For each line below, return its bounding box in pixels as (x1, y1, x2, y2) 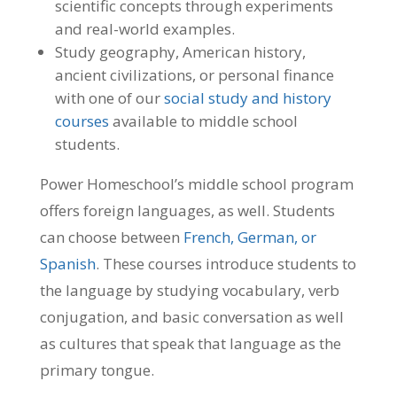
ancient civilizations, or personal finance (54, 65, 334, 86)
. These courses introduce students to (95, 253, 356, 275)
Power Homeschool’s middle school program (39, 174, 354, 195)
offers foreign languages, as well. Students (39, 200, 335, 222)
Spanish (39, 253, 96, 275)
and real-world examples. (54, 19, 235, 40)
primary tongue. (39, 360, 154, 381)
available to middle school (108, 111, 298, 132)
